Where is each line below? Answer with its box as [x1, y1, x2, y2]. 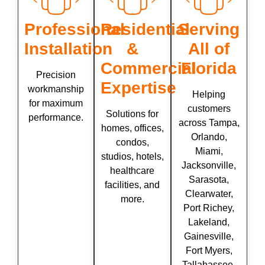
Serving [178, 20, 240, 38]
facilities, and [105, 179, 160, 190]
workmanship [28, 83, 85, 94]
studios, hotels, [101, 151, 164, 161]
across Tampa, [178, 117, 240, 128]
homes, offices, [101, 122, 164, 133]
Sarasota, [189, 174, 230, 185]
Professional [24, 20, 125, 38]
